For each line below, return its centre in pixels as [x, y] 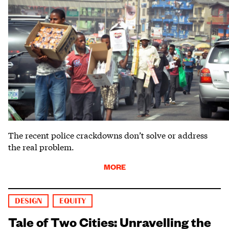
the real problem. [41, 147]
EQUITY [73, 201]
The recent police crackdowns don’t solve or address [108, 135]
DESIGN [29, 201]
